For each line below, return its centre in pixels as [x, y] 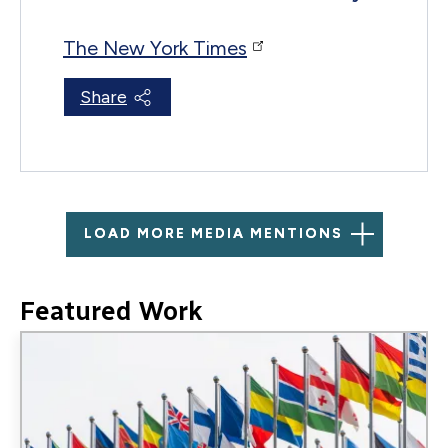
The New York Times [155, 47]
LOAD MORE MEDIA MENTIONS [213, 234]
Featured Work [111, 310]
